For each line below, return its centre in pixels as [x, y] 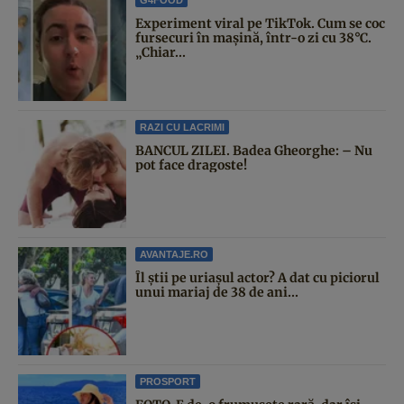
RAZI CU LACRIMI [182, 127]
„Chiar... [161, 52]
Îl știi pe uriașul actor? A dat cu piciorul [257, 277]
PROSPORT [168, 381]
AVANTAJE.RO [174, 254]
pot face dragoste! [191, 165]
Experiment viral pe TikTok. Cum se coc [260, 23]
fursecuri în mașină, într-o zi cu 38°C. [253, 37]
